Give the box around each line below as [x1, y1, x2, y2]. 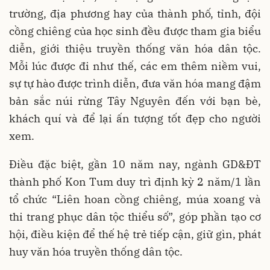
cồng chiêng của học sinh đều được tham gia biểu [9, 24, 261, 38]
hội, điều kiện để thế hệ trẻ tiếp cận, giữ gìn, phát [9, 227, 261, 241]
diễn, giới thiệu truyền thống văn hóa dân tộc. [9, 41, 261, 55]
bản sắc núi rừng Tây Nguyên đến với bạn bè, [9, 93, 261, 108]
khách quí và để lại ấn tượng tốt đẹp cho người [9, 111, 261, 125]
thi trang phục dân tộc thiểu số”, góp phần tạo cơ [9, 209, 261, 224]
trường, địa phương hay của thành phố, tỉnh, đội [9, 6, 261, 20]
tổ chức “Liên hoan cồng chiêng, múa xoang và [9, 192, 261, 206]
